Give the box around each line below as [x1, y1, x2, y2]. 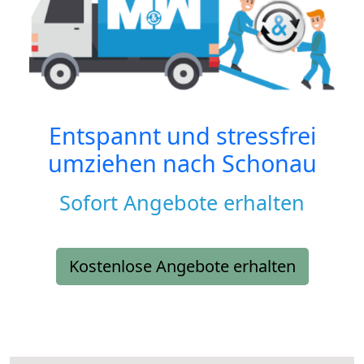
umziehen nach [47, 147, 222, 180]
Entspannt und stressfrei [48, 119, 316, 152]
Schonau [221, 147, 317, 180]
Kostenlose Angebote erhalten [68, 255, 296, 278]
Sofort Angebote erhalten [59, 188, 305, 217]
